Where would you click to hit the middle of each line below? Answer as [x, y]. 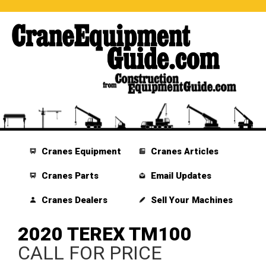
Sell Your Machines [190, 200]
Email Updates [180, 176]
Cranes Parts [69, 176]
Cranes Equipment [80, 152]
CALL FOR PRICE [90, 253]
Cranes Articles [183, 152]
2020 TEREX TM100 [105, 234]
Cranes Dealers [74, 200]
